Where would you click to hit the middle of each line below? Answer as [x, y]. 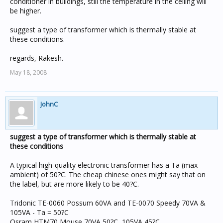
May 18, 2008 [28, 72]
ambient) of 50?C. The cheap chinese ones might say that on [108, 174]
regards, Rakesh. [37, 58]
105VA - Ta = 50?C [39, 212]
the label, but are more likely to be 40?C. [74, 184]
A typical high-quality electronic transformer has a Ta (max [104, 165]
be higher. [26, 11]
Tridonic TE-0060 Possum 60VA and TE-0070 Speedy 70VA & [108, 203]
